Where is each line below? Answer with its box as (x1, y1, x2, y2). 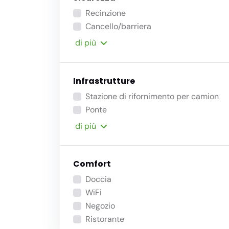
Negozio (85, 200, 115, 211)
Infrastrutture (73, 75, 135, 87)
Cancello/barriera (85, 21, 151, 32)
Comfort (73, 157, 111, 170)
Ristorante (85, 213, 124, 224)
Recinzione (85, 8, 126, 19)
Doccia (85, 173, 111, 185)
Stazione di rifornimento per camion (85, 90, 219, 102)
